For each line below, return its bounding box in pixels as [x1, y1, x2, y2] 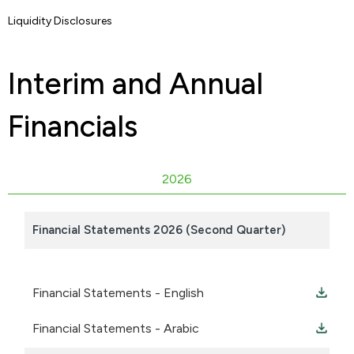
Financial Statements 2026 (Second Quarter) [32, 223, 285, 238]
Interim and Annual [8, 66, 263, 102]
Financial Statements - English [32, 285, 204, 301]
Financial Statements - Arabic [32, 321, 199, 337]
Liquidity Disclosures [8, 14, 112, 28]
